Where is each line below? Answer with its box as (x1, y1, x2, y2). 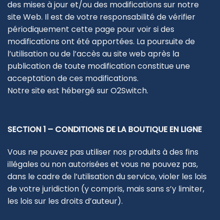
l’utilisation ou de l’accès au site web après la (7, 48, 179, 59)
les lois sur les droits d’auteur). (7, 195, 123, 207)
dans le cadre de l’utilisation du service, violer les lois (7, 170, 207, 182)
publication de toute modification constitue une (7, 60, 190, 72)
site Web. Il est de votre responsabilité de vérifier (7, 11, 195, 23)
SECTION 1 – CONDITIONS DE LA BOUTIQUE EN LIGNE (7, 123, 202, 135)
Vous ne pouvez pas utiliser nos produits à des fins (7, 146, 198, 158)
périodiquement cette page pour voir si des (7, 23, 174, 35)
